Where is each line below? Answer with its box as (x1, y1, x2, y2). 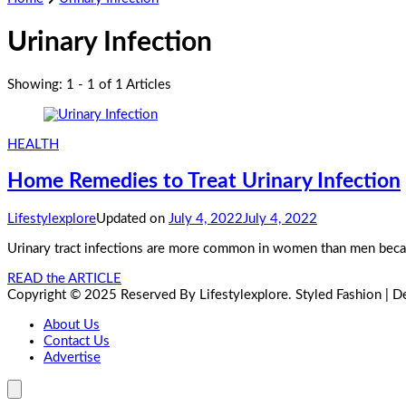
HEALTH (7, 137, 59, 151)
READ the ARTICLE (7, 271, 121, 285)
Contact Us (43, 333, 110, 348)
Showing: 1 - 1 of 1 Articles (7, 77, 171, 92)
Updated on (96, 211, 169, 226)
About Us (43, 317, 100, 332)
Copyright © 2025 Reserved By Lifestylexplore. (7, 287, 292, 302)
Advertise (43, 350, 101, 364)
